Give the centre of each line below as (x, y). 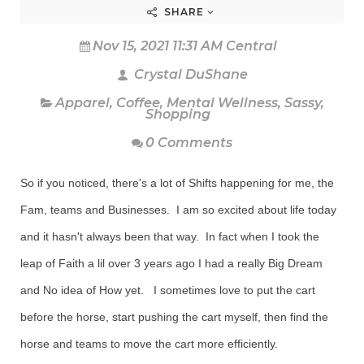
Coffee (138, 103)
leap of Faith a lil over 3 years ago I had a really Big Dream (171, 263)
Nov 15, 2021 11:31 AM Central (184, 46)
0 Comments (189, 143)
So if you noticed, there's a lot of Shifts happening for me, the (177, 183)
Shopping (178, 114)
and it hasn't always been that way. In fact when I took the (170, 236)
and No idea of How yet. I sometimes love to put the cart (168, 290)
